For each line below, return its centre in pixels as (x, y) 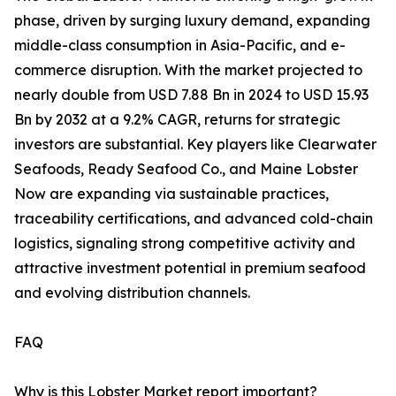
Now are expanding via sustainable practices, (171, 193)
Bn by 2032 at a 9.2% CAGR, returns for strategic (177, 119)
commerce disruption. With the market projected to (188, 69)
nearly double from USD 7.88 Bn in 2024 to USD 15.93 (191, 94)
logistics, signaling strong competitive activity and (185, 243)
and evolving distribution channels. (132, 292)
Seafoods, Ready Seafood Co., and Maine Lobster (186, 168)
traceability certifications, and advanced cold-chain (194, 218)
